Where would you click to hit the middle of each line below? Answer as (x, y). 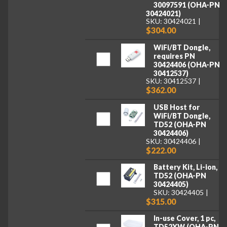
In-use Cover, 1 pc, (184, 218)
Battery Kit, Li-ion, (185, 167)
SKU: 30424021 (171, 21)
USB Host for (176, 107)
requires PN (174, 56)
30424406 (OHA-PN (186, 64)
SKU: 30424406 (171, 141)
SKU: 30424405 (178, 192)
